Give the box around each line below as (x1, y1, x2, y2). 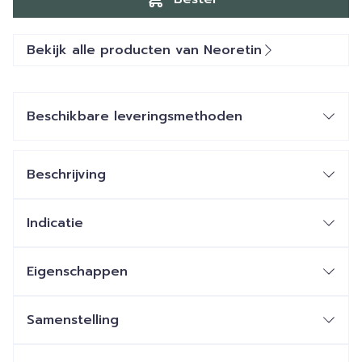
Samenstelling (27, 310, 119, 330)
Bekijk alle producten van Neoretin (27, 40, 262, 60)
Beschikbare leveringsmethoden (27, 107, 242, 126)
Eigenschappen (27, 262, 128, 281)
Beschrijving (27, 165, 106, 184)
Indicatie (27, 213, 83, 233)
